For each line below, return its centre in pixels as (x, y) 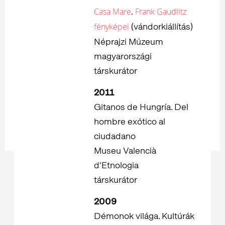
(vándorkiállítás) (161, 26)
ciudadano (115, 136)
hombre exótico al (130, 121)
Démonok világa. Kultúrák (144, 215)
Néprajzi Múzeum (129, 41)
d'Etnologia (116, 165)
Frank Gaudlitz (160, 11)
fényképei (111, 26)
